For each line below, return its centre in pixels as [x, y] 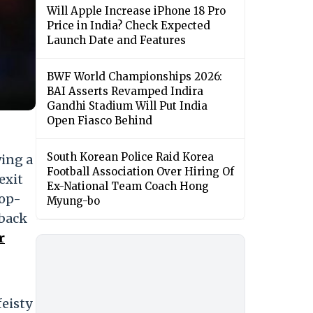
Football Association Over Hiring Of [140, 172]
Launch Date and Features [116, 41]
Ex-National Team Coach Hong [128, 187]
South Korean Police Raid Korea [130, 157]
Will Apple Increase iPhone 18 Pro [136, 11]
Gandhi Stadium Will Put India [127, 106]
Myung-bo [73, 201]
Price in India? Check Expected [129, 26]
